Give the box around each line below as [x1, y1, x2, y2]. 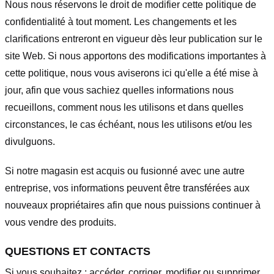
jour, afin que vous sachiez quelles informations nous [5, 84, 234, 95]
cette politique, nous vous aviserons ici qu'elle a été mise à [5, 67, 258, 78]
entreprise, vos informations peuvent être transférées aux [5, 183, 250, 194]
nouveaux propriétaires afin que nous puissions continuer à [5, 200, 261, 211]
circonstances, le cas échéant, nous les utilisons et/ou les [5, 119, 252, 130]
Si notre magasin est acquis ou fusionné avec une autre [5, 166, 245, 177]
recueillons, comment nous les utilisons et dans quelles [5, 102, 243, 113]
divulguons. [5, 136, 55, 147]
